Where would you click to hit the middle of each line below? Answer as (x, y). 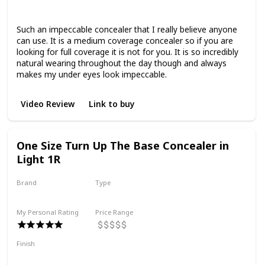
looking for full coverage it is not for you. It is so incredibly (127, 52)
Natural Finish (108, 256)
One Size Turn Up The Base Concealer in (122, 145)
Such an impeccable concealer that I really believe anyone (127, 30)
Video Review (47, 104)
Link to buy (112, 104)
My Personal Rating (47, 212)
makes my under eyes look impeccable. (91, 75)
